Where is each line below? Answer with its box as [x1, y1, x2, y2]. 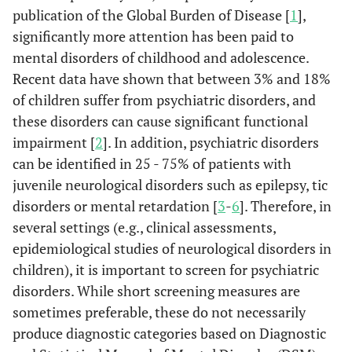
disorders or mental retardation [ [13, 196, 218, 215]
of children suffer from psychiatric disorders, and [13, 90, 316, 109]
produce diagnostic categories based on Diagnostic [13, 324, 326, 343]
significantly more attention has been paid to [13, 27, 294, 46]
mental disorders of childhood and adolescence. [13, 48, 309, 67]
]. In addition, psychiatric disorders [103, 133, 319, 152]
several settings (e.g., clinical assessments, [13, 218, 276, 236]
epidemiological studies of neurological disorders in [13, 239, 332, 258]
